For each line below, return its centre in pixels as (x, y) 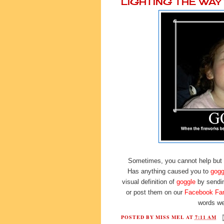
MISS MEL (170, 217)
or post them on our (155, 192)
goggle (186, 181)
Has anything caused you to (168, 171)
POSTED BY (138, 217)
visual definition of (149, 181)
